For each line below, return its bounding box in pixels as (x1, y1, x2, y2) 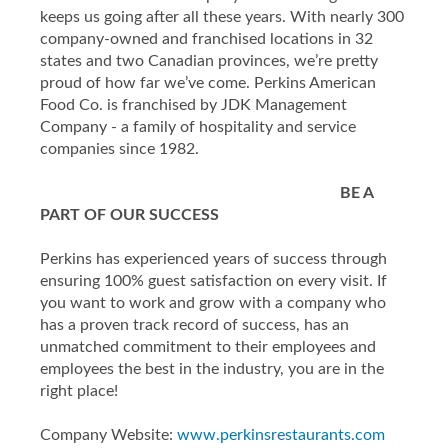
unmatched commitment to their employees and (40, 339, 376, 355)
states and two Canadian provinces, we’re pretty (40, 53, 378, 69)
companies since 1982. (40, 141, 199, 157)
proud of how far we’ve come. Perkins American (40, 75, 376, 91)
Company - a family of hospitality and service (40, 119, 356, 135)
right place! (40, 383, 118, 399)
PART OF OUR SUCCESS (40, 207, 219, 223)
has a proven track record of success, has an (40, 317, 349, 333)
